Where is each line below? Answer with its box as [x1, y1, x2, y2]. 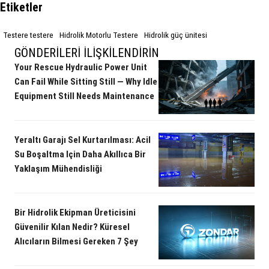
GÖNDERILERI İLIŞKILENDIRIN [14, 46, 159, 61]
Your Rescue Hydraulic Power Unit [14, 62, 147, 73]
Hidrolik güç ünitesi [144, 30, 207, 40]
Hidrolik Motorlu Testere [59, 30, 138, 40]
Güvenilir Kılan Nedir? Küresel [14, 222, 130, 233]
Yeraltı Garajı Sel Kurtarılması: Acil [14, 134, 151, 146]
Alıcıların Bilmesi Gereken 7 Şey [14, 236, 138, 247]
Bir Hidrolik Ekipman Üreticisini [14, 207, 136, 219]
